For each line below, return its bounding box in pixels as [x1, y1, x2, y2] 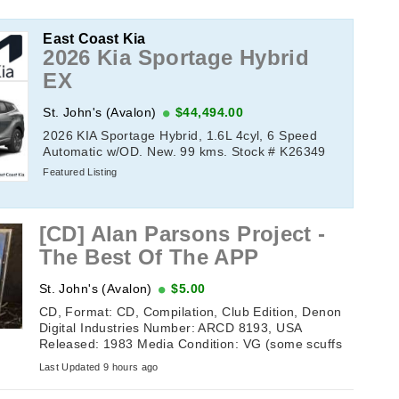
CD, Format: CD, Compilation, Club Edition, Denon [38, 305, 342, 320]
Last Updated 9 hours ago [38, 361, 159, 372]
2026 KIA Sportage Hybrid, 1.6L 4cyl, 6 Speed [43, 127, 318, 142]
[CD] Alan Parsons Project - [38, 222, 326, 247]
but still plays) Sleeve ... [38, 353, 183, 368]
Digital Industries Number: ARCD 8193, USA [38, 321, 302, 336]
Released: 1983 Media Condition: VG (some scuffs [38, 337, 343, 352]
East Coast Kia [43, 30, 146, 46]
